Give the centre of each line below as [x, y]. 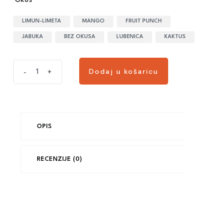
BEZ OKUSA [80, 37]
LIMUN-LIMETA [42, 21]
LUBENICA [130, 37]
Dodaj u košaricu [124, 71]
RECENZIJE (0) [59, 159]
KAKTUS [175, 37]
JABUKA [33, 37]
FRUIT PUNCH [144, 21]
